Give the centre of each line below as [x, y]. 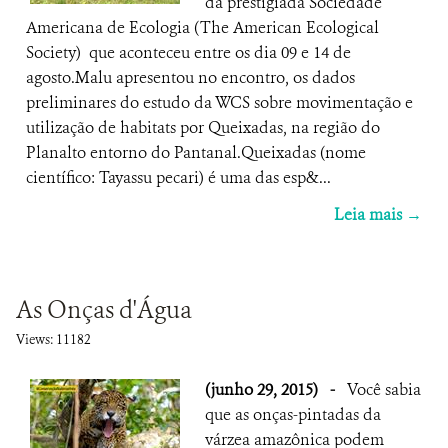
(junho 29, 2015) [263, 389]
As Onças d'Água [104, 310]
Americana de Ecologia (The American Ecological [202, 27]
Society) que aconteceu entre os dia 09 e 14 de [188, 52]
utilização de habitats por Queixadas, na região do [203, 127]
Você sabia [384, 389]
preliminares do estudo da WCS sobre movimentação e [219, 102]
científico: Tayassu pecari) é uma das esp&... [178, 177]
